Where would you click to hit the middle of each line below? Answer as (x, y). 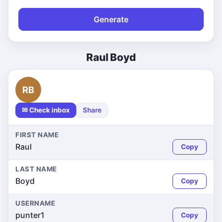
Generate (111, 19)
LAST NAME (36, 169)
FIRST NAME (37, 135)
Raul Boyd (111, 57)
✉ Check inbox (46, 110)
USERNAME (35, 203)
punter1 (30, 215)
